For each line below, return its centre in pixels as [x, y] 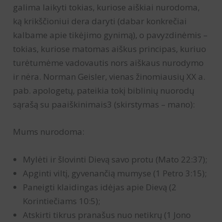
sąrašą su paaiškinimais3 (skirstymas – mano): [104, 105]
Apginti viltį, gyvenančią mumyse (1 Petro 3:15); [115, 173]
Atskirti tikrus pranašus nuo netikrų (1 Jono [107, 215]
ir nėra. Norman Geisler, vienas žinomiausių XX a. [109, 77]
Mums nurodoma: [49, 132]
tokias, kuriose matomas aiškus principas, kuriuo [110, 49]
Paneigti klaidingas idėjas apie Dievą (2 [100, 187]
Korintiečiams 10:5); [62, 201]
